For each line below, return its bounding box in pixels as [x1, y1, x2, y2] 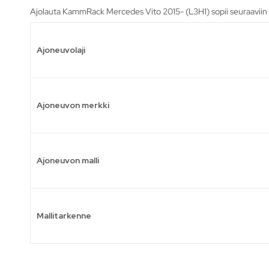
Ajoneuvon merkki [37, 99, 109, 110]
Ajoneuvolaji [37, 44, 85, 55]
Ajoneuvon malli [37, 154, 99, 166]
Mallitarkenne [37, 210, 91, 221]
